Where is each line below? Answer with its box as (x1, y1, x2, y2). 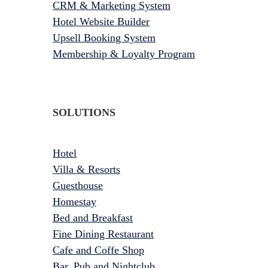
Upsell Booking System (53, 31, 156, 44)
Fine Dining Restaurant (53, 227, 154, 240)
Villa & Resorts (53, 163, 120, 175)
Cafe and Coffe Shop (53, 243, 144, 256)
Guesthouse (53, 179, 103, 191)
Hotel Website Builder (53, 15, 150, 28)
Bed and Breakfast (53, 211, 133, 224)
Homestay (53, 195, 96, 208)
